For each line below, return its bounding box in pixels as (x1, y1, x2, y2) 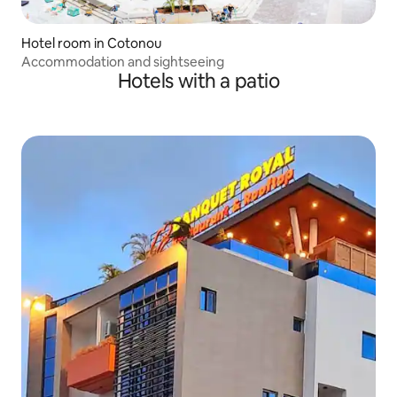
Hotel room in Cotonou (21, 34, 162, 51)
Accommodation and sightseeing (21, 52, 224, 70)
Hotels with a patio (117, 67, 280, 94)
